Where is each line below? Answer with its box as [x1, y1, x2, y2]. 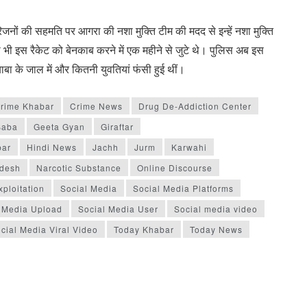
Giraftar [101, 120, 134, 132]
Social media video [174, 202, 258, 214]
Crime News [70, 99, 123, 112]
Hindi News [27, 140, 77, 153]
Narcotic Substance [36, 161, 121, 173]
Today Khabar [114, 223, 174, 235]
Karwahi [171, 140, 207, 153]
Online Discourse [137, 161, 212, 173]
